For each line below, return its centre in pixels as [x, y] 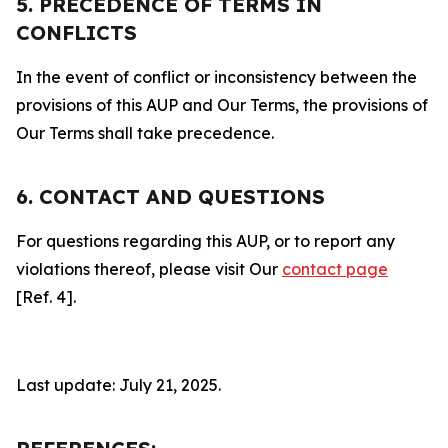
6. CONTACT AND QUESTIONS [170, 196]
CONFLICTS [76, 32]
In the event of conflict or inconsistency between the [216, 77]
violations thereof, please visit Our [149, 269]
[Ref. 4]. [46, 297]
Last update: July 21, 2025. [118, 385]
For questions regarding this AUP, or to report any [205, 241]
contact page [335, 269]
